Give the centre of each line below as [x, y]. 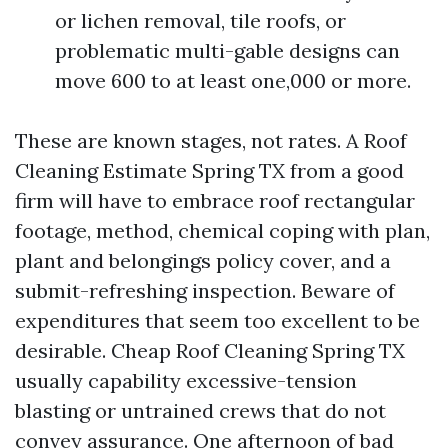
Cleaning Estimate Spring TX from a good [209, 170]
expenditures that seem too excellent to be [217, 320]
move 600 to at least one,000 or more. [233, 80]
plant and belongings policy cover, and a [203, 260]
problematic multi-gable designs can [227, 50]
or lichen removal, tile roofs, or [200, 20]
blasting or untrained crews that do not [200, 410]
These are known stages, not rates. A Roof [211, 140]
